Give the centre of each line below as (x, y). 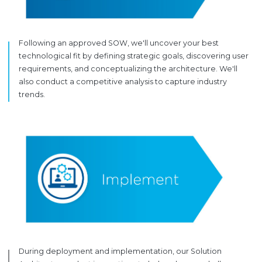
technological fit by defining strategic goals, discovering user (134, 56)
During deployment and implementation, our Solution (120, 251)
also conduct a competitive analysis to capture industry (123, 82)
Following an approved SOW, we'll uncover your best (119, 43)
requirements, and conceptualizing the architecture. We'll (128, 69)
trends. (32, 95)
